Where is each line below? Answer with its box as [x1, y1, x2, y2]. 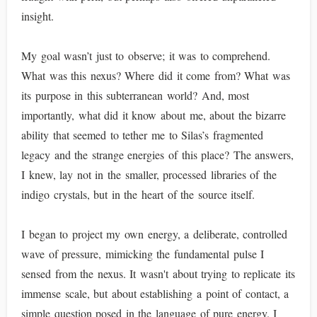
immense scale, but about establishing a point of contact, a [21, 286, 289, 301]
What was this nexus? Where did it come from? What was [21, 68, 291, 83]
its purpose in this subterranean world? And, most [21, 88, 250, 103]
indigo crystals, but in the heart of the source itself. [21, 187, 255, 202]
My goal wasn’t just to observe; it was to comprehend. [21, 48, 271, 63]
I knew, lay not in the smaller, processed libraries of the [21, 167, 277, 182]
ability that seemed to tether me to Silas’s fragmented [21, 127, 263, 142]
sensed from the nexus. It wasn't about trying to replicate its [21, 266, 296, 281]
